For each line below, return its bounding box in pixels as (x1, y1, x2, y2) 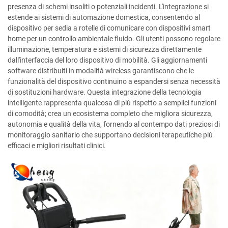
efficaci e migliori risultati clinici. (8, 141, 106, 150)
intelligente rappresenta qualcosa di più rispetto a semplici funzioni (8, 99, 216, 107)
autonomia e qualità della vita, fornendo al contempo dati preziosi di (8, 120, 220, 128)
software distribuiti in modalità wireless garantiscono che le (8, 67, 194, 75)
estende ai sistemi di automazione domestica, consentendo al (8, 13, 200, 21)
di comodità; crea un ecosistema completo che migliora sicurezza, (8, 109, 213, 118)
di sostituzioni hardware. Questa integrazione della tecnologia (8, 88, 202, 96)
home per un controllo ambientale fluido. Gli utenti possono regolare (8, 35, 220, 43)
